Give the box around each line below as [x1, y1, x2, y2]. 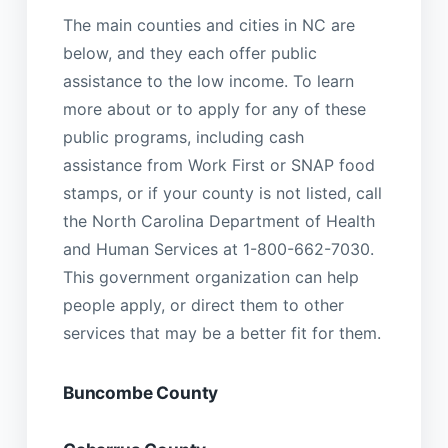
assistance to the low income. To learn [62, 70, 354, 91]
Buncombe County [62, 381, 219, 403]
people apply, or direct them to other [62, 294, 344, 315]
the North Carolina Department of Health [62, 210, 375, 231]
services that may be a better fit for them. [62, 322, 381, 343]
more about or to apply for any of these [62, 98, 366, 119]
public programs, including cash [62, 126, 304, 147]
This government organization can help [62, 266, 359, 287]
